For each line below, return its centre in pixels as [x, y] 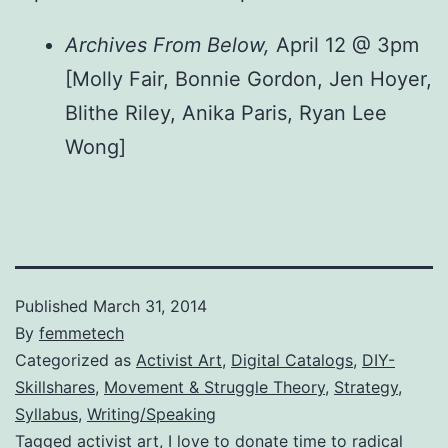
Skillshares [55, 386]
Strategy [366, 386]
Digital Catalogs [292, 359]
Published [54, 305]
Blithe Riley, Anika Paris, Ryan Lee [226, 112]
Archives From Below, [167, 44]
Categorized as [75, 359]
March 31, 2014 [150, 305]
